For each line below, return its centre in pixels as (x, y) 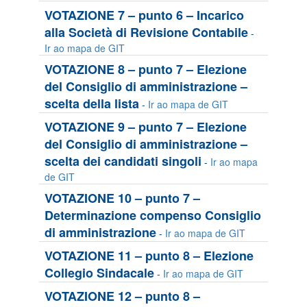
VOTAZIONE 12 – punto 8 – (122, 296)
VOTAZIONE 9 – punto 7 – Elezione (146, 127)
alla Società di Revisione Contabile (146, 32)
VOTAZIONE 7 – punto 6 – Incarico (144, 15)
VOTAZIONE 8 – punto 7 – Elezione (146, 69)
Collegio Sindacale (99, 273)
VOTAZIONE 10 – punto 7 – (122, 198)
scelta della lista (92, 103)
